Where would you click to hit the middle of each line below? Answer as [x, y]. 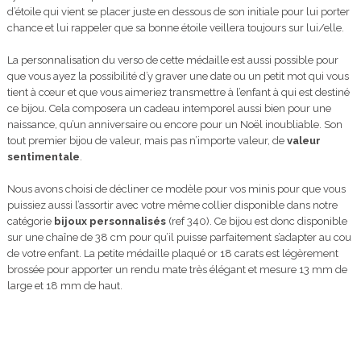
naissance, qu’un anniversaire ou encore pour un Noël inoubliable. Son [174, 125]
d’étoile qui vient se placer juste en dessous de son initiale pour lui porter [178, 12]
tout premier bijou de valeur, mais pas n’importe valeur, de [147, 141]
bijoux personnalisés [110, 222]
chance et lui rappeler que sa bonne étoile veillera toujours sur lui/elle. [175, 28]
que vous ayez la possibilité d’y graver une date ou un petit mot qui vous [178, 77]
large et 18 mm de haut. [64, 286]
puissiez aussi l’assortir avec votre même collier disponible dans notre [172, 205]
